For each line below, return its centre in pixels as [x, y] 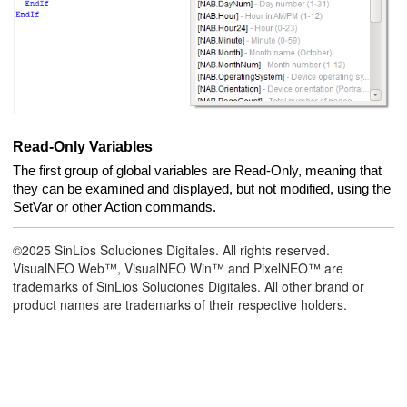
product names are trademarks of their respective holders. [180, 305]
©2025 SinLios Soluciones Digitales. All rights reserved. [171, 250]
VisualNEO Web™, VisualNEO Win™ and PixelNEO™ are [178, 268]
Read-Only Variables [83, 147]
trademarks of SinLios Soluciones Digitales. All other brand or [189, 287]
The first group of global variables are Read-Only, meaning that [197, 171]
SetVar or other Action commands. [114, 208]
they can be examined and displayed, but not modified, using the [202, 189]
